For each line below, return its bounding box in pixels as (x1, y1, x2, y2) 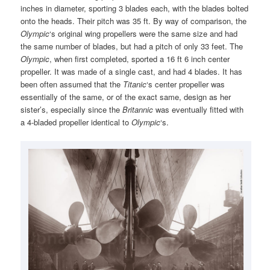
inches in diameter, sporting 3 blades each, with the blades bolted (20, 2, 249, 14)
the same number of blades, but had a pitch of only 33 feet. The (20, 40, 243, 52)
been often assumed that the (20, 78, 121, 90)
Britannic (122, 103, 154, 115)
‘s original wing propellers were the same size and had (49, 27, 238, 39)
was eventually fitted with (153, 103, 244, 115)
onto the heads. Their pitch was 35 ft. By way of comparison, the (20, 14, 247, 27)
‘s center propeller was (146, 78, 225, 90)
